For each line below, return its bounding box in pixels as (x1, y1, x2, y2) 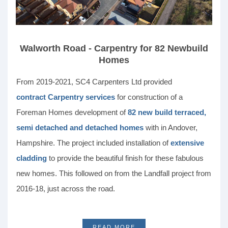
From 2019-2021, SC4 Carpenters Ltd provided (16, 77, 172, 87)
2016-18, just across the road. (16, 184, 115, 193)
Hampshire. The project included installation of (16, 138, 170, 148)
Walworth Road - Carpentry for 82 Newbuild (20, 43, 208, 54)
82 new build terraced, (128, 108, 206, 117)
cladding (16, 154, 47, 163)
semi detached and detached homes (16, 123, 144, 132)
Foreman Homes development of (16, 108, 128, 117)
